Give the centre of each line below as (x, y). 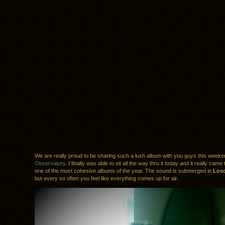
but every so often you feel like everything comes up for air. (106, 179)
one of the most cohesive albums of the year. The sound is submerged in (124, 171)
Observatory (50, 163)
